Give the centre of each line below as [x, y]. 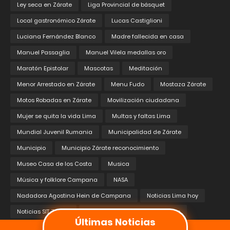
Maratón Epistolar [43, 69]
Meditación [146, 69]
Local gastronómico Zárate [56, 21]
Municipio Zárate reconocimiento [110, 148]
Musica [119, 164]
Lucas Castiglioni [137, 21]
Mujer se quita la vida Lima [56, 116]
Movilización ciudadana [143, 100]
